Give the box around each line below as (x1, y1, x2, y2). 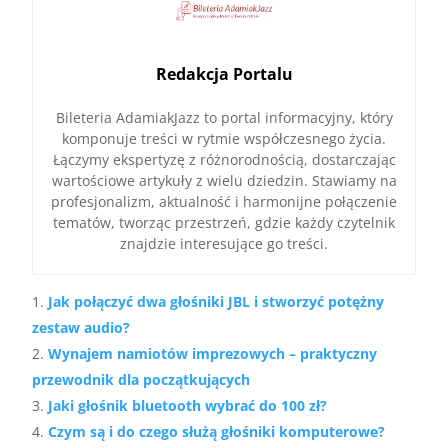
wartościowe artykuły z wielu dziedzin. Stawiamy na (51, 170, 397, 190)
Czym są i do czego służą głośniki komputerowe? (48, 421, 386, 441)
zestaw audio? (32, 317, 131, 337)
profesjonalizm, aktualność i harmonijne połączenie (51, 191, 397, 211)
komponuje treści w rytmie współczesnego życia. (62, 128, 386, 148)
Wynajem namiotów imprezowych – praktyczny (48, 343, 378, 363)
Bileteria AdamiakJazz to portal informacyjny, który (55, 107, 393, 127)
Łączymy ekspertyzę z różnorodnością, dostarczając (52, 149, 396, 169)
